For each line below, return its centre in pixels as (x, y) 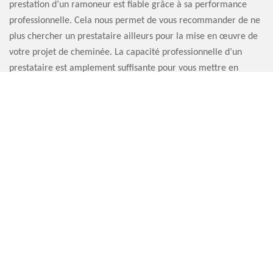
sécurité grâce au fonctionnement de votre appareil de (118, 84)
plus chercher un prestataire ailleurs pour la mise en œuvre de (133, 37)
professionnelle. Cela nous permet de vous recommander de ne (135, 21)
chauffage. (30, 100)
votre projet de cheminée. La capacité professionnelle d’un (126, 53)
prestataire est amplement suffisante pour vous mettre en (124, 69)
